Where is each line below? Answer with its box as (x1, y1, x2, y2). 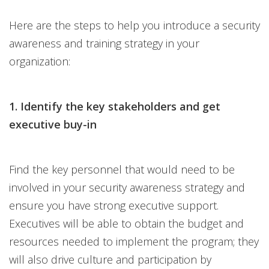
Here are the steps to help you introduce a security (9, 18, 260, 32)
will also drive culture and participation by (9, 252, 211, 267)
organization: (9, 54, 70, 68)
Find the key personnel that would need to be (9, 162, 235, 177)
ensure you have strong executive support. (9, 198, 219, 213)
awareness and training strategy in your (9, 36, 199, 50)
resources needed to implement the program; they (9, 234, 259, 249)
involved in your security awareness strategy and (9, 180, 245, 195)
